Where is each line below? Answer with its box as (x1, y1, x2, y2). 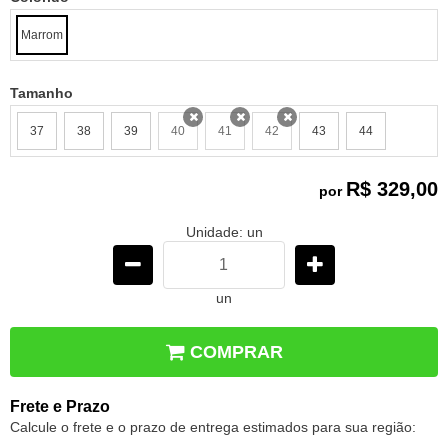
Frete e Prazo (10, 397, 110, 415)
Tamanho (10, 84, 73, 101)
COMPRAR (190, 341, 283, 362)
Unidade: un (185, 223, 263, 240)
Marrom (21, 27, 63, 42)
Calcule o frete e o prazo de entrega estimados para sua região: (10, 418, 416, 435)
